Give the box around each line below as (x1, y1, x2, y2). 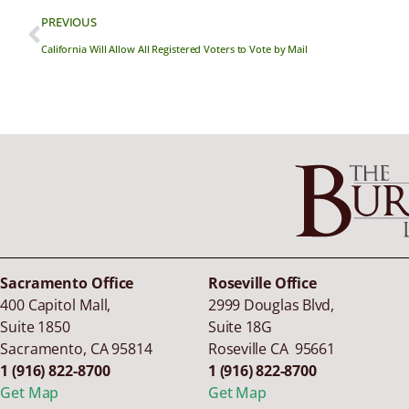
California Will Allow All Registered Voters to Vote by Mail (40, 42, 309, 57)
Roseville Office (208, 273, 317, 294)
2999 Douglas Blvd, (208, 295, 334, 316)
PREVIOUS (40, 14, 98, 31)
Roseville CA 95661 (208, 339, 335, 360)
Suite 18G (208, 317, 272, 338)
